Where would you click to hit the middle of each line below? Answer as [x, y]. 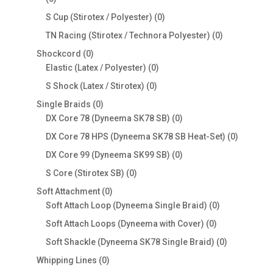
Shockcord [58, 54]
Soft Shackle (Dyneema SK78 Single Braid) [130, 242]
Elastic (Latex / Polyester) [96, 68]
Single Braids [63, 105]
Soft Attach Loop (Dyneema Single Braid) [126, 206]
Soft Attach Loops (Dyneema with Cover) [125, 224]
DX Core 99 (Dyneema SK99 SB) [108, 155]
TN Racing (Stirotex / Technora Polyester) [128, 36]
